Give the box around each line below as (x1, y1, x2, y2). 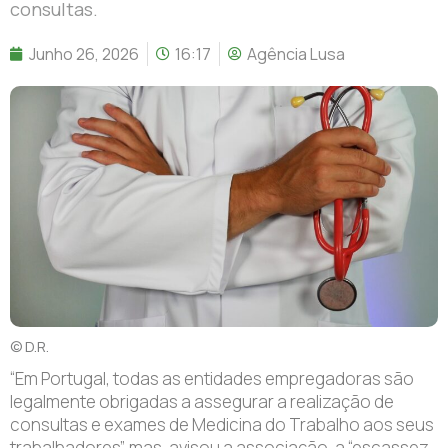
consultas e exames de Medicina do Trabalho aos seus (10, 412, 434, 436)
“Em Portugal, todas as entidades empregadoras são (10, 366, 414, 390)
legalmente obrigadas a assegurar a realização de (10, 389, 394, 413)
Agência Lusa (247, 42, 345, 65)
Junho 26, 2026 (29, 42, 139, 65)
